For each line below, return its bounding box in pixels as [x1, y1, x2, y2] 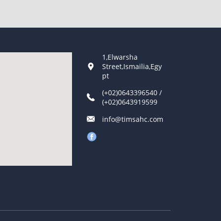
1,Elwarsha [102, 52, 138, 62]
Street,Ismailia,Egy [102, 62, 162, 71]
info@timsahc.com [102, 114, 163, 124]
